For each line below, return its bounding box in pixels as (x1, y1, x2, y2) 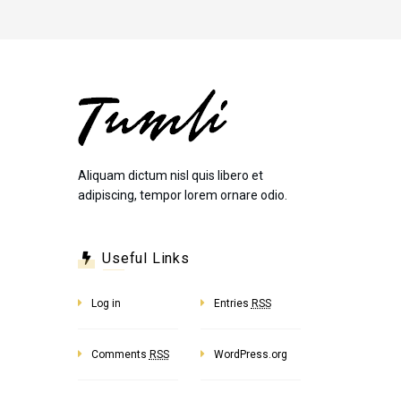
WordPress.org (213, 348, 287, 362)
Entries (213, 297, 252, 311)
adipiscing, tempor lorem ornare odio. (77, 188, 287, 203)
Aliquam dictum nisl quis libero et (77, 168, 263, 183)
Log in (90, 297, 121, 311)
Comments (90, 348, 149, 362)
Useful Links (102, 250, 190, 268)
